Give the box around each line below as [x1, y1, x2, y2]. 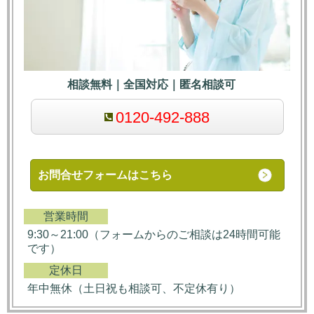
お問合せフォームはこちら [37, 168, 172, 181]
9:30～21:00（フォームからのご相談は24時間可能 [27, 228, 280, 240]
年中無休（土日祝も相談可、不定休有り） [27, 282, 240, 294]
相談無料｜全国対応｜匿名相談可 [67, 78, 247, 90]
